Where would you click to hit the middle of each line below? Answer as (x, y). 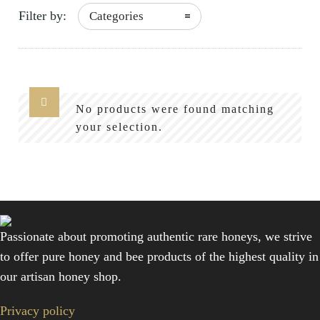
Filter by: (42, 16)
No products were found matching (175, 109)
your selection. (119, 127)
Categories (116, 16)
